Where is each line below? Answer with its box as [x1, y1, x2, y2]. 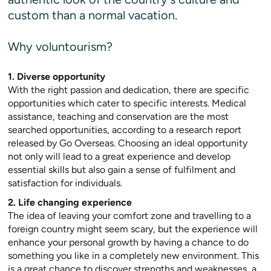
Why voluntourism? [8, 39, 113, 54]
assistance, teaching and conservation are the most [8, 111, 229, 122]
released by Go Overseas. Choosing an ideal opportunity [8, 137, 247, 149]
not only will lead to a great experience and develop [8, 151, 230, 162]
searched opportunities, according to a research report [8, 124, 241, 135]
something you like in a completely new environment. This [8, 250, 259, 261]
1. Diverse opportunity [8, 71, 105, 82]
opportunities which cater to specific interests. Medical [8, 97, 246, 109]
